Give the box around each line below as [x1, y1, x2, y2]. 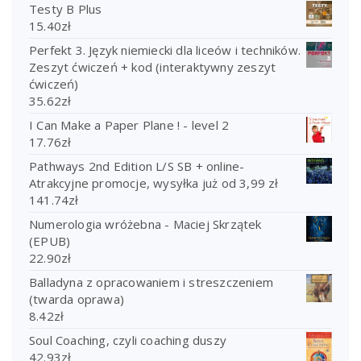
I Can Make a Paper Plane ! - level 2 [29, 116, 230, 133]
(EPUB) [29, 232, 71, 249]
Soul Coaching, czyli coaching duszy [29, 331, 226, 348]
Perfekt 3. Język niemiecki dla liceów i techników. [29, 41, 301, 58]
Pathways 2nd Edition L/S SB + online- [29, 157, 245, 174]
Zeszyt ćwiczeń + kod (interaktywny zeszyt [29, 58, 276, 75]
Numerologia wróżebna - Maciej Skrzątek [29, 215, 262, 232]
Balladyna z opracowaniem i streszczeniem [29, 273, 273, 290]
